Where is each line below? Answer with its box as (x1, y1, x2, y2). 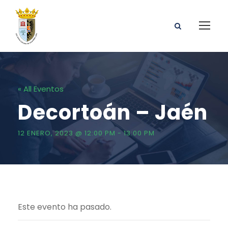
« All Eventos (18, 83, 64, 94)
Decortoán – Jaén (18, 98, 208, 127)
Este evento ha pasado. (18, 201, 111, 213)
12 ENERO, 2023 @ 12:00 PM (18, 128, 116, 138)
